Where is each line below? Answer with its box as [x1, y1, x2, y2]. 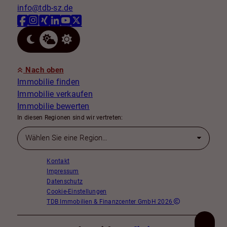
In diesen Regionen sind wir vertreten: [17, 114, 123, 122]
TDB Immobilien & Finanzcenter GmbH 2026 [47, 198, 174, 206]
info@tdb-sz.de [17, 3, 73, 13]
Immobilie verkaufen [17, 89, 93, 99]
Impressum [47, 168, 79, 175]
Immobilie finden [17, 77, 80, 87]
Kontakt [47, 158, 70, 165]
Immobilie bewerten [17, 101, 90, 111]
